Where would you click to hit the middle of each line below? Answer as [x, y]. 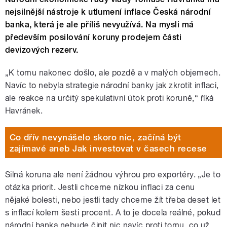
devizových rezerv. [42, 50]
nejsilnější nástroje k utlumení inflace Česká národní [108, 12]
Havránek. [24, 111]
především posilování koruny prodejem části [93, 37]
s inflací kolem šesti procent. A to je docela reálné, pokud [113, 213]
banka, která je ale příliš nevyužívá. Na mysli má [100, 25]
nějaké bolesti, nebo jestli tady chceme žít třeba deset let [113, 200]
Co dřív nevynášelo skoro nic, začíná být [95, 137]
